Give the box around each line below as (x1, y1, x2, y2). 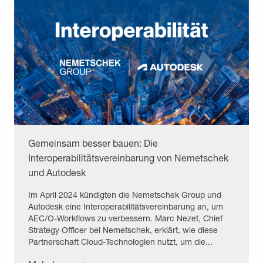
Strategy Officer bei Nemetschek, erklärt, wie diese (28, 224, 218, 235)
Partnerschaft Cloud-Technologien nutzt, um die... (28, 236, 213, 247)
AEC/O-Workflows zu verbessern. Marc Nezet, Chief (28, 213, 222, 223)
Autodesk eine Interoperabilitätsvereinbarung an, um (28, 201, 223, 211)
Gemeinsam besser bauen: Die (28, 137, 158, 149)
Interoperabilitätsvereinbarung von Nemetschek (28, 151, 228, 163)
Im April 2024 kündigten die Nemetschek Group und (28, 189, 221, 200)
